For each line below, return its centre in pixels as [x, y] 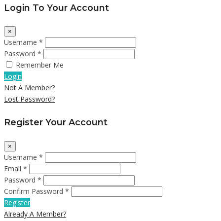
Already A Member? [35, 214]
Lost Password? [29, 99]
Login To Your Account [56, 7]
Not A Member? [29, 88]
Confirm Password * [37, 191]
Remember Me [40, 65]
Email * [16, 168]
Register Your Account [56, 122]
